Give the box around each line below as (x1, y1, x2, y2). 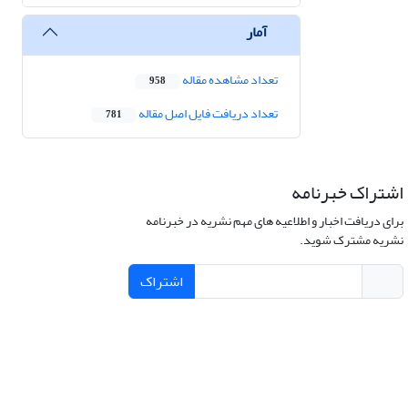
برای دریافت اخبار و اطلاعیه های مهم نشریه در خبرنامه (145, 209, 403, 234)
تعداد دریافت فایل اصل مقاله (137, 101, 278, 127)
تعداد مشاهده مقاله (180, 67, 278, 93)
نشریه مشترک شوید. (299, 228, 403, 253)
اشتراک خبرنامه (291, 175, 403, 211)
